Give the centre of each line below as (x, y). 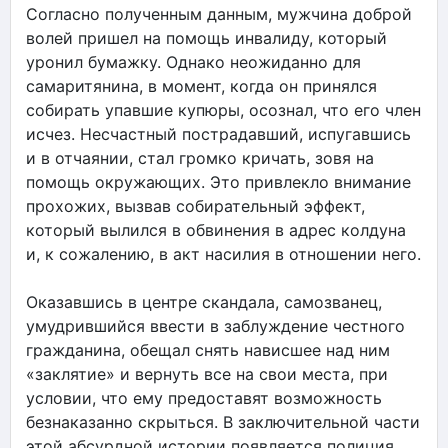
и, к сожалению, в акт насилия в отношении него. (223, 253)
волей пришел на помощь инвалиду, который (206, 37)
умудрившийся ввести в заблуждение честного (215, 325)
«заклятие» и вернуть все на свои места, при (207, 373)
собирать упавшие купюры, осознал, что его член (223, 109)
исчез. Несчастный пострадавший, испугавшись (218, 133)
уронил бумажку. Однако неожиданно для (193, 61)
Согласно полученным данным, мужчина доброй (219, 13)
